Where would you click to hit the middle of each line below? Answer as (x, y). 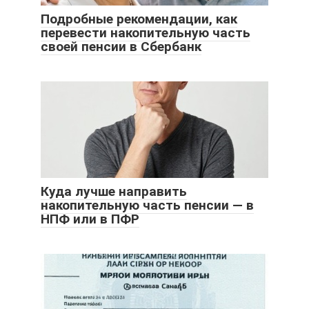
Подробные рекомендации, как (139, 19)
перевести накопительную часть (146, 32)
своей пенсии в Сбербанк (121, 46)
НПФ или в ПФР (90, 219)
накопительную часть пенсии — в (147, 205)
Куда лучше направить (114, 191)
